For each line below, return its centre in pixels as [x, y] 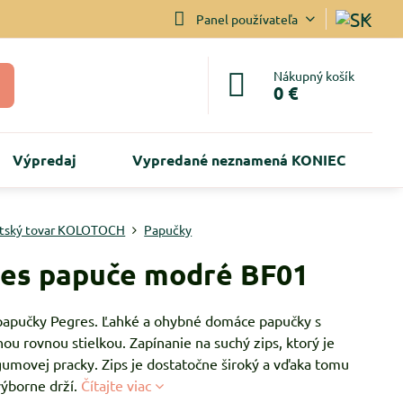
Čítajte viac [116, 385]
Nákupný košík [314, 76]
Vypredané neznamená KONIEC [238, 160]
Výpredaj [44, 160]
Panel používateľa [246, 18]
